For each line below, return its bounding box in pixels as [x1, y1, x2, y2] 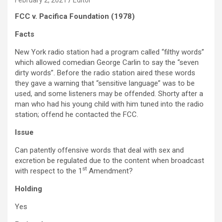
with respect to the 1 [15, 166, 82, 176]
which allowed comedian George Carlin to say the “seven [15, 58, 199, 67]
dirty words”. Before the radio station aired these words [15, 68, 195, 78]
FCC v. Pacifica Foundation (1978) [15, 12, 135, 21]
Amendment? [87, 166, 133, 176]
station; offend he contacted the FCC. [15, 110, 140, 119]
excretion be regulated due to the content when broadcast [15, 156, 204, 166]
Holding [15, 184, 42, 194]
